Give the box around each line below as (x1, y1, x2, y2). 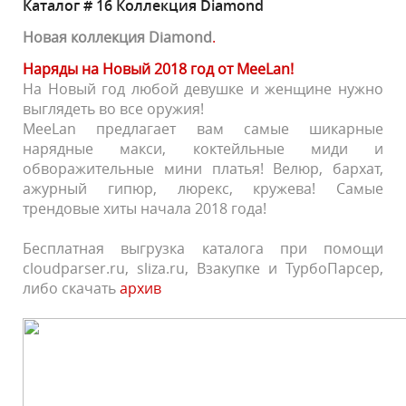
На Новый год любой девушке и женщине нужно (23, 79, 383, 99)
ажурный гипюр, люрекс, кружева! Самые (23, 179, 383, 198)
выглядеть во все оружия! (23, 99, 204, 119)
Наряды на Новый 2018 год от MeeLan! (23, 59, 294, 79)
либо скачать (23, 278, 120, 298)
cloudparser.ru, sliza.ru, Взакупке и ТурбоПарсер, (23, 258, 383, 278)
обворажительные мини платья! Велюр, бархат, (23, 159, 383, 179)
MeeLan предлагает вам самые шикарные (23, 119, 383, 139)
